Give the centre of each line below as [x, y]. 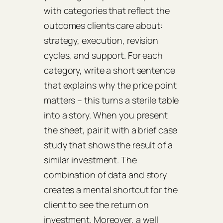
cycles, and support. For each [104, 56]
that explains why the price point [110, 85]
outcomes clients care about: [104, 26]
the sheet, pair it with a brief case [111, 130]
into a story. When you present [106, 115]
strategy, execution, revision [101, 41]
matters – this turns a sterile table [111, 100]
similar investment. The [90, 160]
